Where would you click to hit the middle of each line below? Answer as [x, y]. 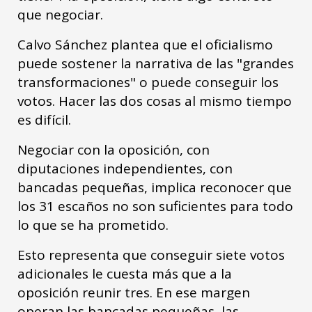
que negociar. [62, 14]
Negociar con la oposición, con [114, 149]
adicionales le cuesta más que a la [125, 273]
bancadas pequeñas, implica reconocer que [155, 187]
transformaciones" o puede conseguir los [148, 82]
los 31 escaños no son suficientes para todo [155, 206]
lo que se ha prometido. [95, 225]
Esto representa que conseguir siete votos [151, 255]
